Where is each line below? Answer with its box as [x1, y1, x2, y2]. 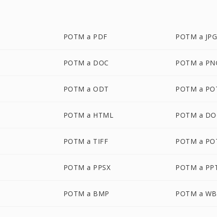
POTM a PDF [63, 32, 108, 41]
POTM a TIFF [63, 137, 108, 146]
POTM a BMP [63, 189, 109, 198]
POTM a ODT [63, 84, 109, 93]
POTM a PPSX [63, 163, 111, 172]
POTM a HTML [63, 110, 114, 120]
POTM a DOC [63, 58, 109, 67]
